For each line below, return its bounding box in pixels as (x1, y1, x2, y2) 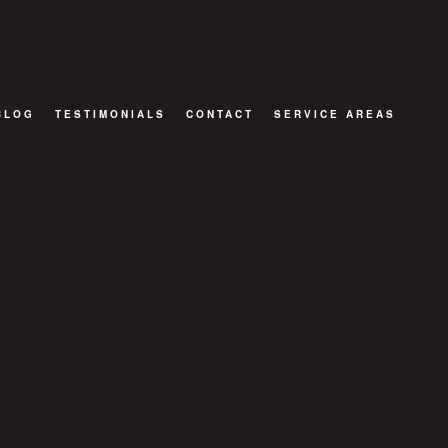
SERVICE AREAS (273, 107, 396, 122)
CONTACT (185, 107, 254, 122)
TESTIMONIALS (54, 107, 166, 122)
